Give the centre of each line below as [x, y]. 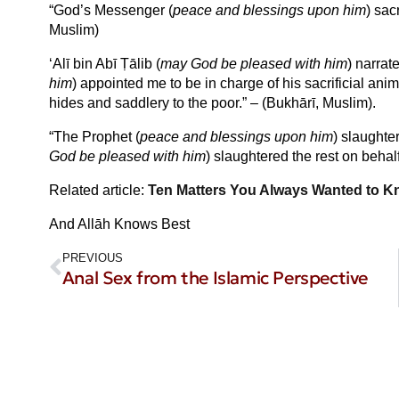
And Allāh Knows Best [119, 224]
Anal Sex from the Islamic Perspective [215, 278]
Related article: [98, 191]
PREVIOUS [92, 258]
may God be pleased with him [253, 64]
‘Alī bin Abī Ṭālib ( [104, 64]
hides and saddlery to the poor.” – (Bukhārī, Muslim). [212, 103]
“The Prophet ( [94, 137]
